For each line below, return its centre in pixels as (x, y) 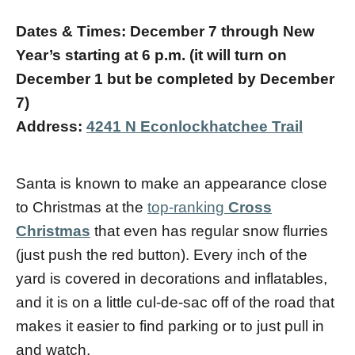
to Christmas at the (82, 207)
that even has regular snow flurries (209, 231)
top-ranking (188, 207)
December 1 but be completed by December (175, 78)
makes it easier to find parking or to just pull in (170, 326)
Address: (51, 126)
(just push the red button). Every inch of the (162, 254)
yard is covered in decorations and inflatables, (172, 278)
